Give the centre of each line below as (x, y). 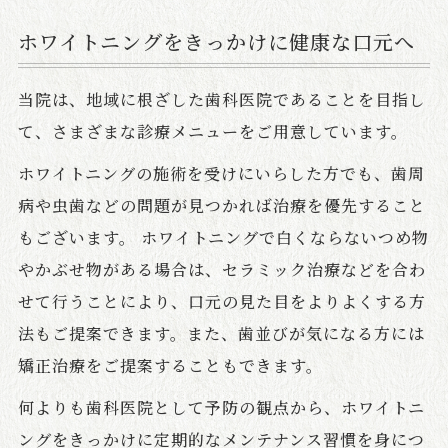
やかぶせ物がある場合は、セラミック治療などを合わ (221, 270)
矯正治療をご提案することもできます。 (170, 366)
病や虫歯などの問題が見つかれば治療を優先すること (221, 206)
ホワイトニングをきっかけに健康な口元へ (216, 42)
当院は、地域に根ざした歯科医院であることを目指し (221, 100)
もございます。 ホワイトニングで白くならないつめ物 (223, 238)
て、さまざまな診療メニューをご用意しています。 (212, 132)
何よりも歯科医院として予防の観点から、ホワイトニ (221, 408)
